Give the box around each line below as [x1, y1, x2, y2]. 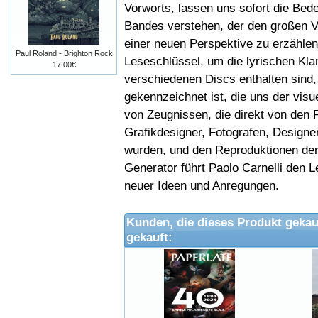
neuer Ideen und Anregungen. [124, 178, 279, 193]
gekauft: [126, 230, 172, 245]
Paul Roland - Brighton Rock [15, 49, 113, 57]
